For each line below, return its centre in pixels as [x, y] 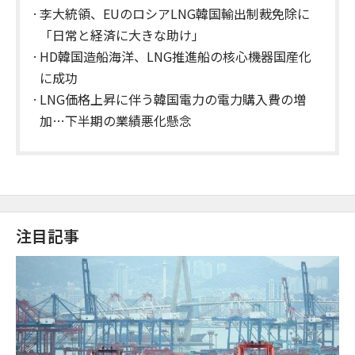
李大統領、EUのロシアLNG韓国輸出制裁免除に [175, 13]
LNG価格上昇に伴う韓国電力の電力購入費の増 [173, 99]
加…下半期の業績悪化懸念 [116, 120]
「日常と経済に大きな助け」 [122, 34]
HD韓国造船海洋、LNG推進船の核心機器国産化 [176, 56]
